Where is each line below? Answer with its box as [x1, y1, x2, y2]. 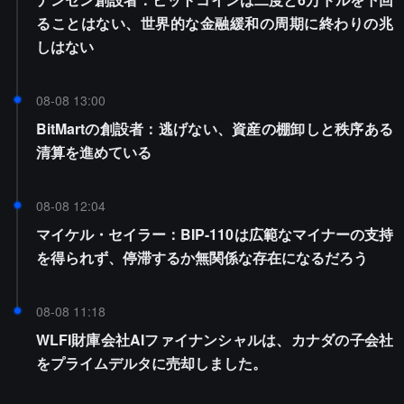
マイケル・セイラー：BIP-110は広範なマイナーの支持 [36, 224, 393, 244]
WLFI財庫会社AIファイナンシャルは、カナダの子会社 [36, 329, 393, 350]
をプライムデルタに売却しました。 [36, 353, 267, 373]
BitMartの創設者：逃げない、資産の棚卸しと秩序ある [36, 118, 393, 139]
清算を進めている [36, 142, 151, 162]
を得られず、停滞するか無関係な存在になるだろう [36, 247, 368, 268]
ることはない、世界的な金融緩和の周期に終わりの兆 [36, 13, 393, 33]
